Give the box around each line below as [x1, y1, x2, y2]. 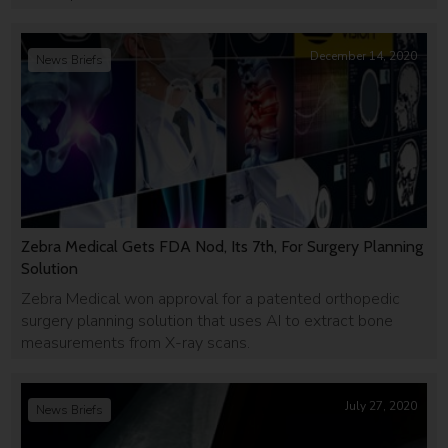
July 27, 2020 [344, 398, 417, 414]
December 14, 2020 [309, 48, 417, 64]
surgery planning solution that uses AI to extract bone [21, 309, 394, 332]
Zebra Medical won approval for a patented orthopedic [21, 287, 401, 310]
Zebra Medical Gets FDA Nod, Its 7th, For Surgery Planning [21, 236, 424, 256]
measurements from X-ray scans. [21, 331, 251, 354]
